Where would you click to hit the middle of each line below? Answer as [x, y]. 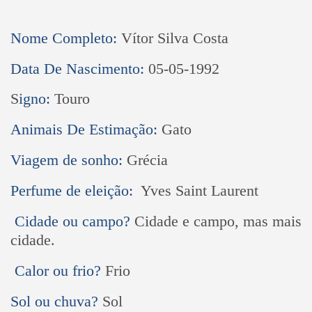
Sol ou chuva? [56, 301]
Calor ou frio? [60, 270]
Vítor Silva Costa [174, 38]
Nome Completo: [63, 38]
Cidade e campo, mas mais [218, 221]
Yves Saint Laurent [199, 191]
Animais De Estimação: [86, 130]
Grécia [147, 160]
